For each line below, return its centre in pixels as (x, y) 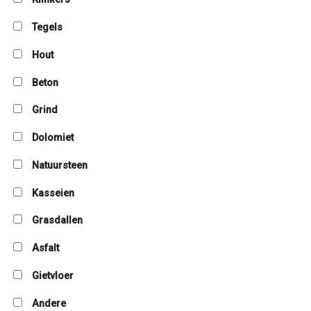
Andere (49, 303)
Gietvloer (53, 276)
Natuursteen (60, 165)
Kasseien (53, 193)
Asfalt (45, 248)
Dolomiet (53, 138)
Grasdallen (57, 221)
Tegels (47, 27)
